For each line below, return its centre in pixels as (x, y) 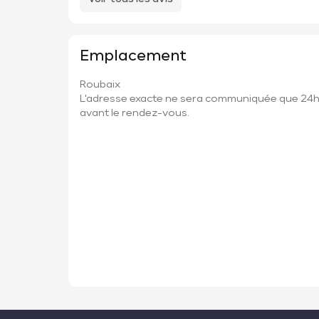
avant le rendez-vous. (135, 114)
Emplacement (133, 57)
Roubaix (100, 85)
